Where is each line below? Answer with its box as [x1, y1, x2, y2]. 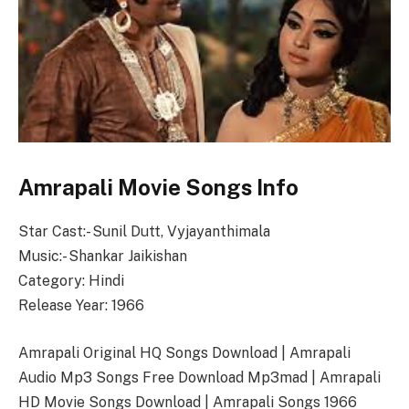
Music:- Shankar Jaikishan [18, 247, 187, 266]
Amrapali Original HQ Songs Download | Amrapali [18, 343, 351, 362]
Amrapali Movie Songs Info [18, 173, 299, 200]
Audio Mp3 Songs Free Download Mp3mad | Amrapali [18, 368, 381, 386]
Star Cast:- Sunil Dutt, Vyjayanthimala [18, 223, 270, 241]
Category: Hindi [18, 272, 124, 290]
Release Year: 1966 [18, 297, 144, 315]
